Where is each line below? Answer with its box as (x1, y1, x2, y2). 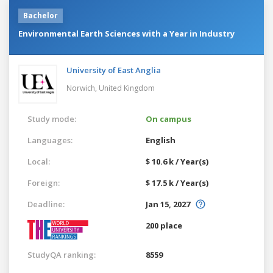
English (146, 134, 175, 146)
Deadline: (27, 198, 65, 210)
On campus (146, 113, 191, 124)
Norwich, (66, 82, 99, 93)
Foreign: (27, 177, 60, 188)
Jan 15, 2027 (146, 198, 190, 210)
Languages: (27, 134, 73, 146)
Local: (27, 155, 50, 167)
